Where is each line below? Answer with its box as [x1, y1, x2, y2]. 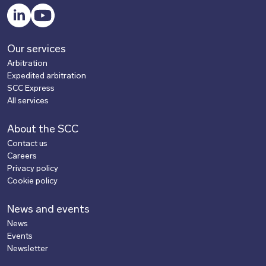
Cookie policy [7, 177, 58, 186]
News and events [7, 204, 90, 216]
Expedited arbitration [7, 72, 86, 81]
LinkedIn [18, 5, 49, 14]
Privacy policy [7, 164, 58, 173]
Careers [7, 152, 37, 161]
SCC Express [7, 84, 55, 93]
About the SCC [7, 124, 78, 135]
